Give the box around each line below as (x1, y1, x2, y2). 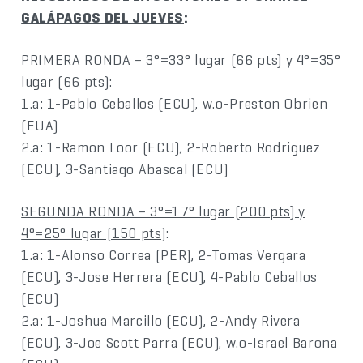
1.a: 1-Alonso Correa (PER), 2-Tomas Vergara (21, 246, 306, 265)
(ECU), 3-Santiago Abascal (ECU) (21, 160, 229, 179)
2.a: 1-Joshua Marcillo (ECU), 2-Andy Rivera (21, 311, 301, 331)
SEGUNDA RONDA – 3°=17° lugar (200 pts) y (21, 202, 305, 221)
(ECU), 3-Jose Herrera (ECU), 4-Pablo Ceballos (21, 267, 318, 287)
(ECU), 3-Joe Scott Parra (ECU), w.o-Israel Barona (21, 333, 338, 352)
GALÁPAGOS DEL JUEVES (21, 8, 185, 28)
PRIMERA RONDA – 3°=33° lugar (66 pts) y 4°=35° (21, 50, 341, 70)
